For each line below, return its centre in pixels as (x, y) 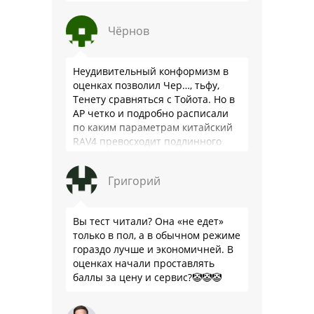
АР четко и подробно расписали (151, 114)
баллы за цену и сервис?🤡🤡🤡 (147, 278)
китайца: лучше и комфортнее (146, 156)
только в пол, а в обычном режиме (157, 235)
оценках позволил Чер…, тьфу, (146, 86)
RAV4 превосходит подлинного (147, 142)
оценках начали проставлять (144, 264)
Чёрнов (129, 31)
